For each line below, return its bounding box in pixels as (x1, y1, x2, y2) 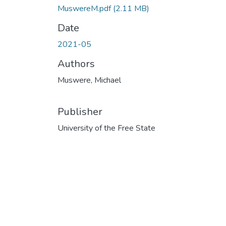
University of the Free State (58, 122, 155, 134)
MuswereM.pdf (58, 3, 113, 14)
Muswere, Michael (58, 74, 121, 86)
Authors (58, 56, 95, 71)
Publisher (58, 104, 102, 119)
